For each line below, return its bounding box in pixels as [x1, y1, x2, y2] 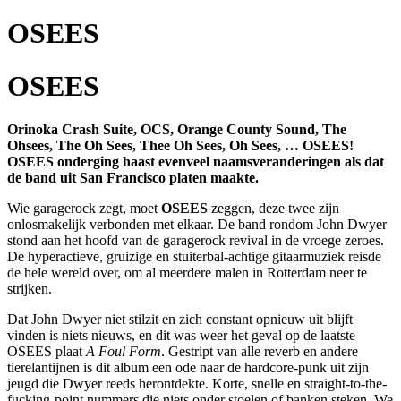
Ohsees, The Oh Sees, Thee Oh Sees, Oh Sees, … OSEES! [7, 138, 354, 154]
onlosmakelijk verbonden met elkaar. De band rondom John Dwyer [7, 217, 387, 233]
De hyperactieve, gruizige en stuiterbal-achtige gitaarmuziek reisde [7, 249, 381, 265]
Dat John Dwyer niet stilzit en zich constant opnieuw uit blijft [7, 311, 353, 328]
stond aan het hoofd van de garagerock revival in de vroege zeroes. [7, 233, 384, 249]
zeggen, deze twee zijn [208, 200, 339, 217]
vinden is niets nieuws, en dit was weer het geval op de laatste [7, 328, 355, 344]
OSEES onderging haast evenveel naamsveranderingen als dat [7, 154, 384, 170]
